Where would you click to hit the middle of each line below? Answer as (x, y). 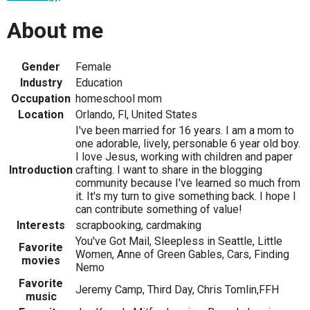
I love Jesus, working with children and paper (184, 157)
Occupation (41, 99)
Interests (41, 226)
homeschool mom (119, 99)
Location (41, 115)
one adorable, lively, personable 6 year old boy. (188, 144)
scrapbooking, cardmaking (138, 226)
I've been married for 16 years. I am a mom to (185, 131)
